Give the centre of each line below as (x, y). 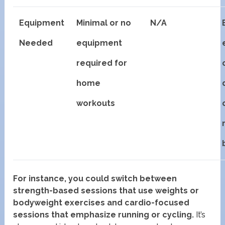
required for (102, 63)
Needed (36, 43)
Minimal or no (104, 23)
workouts (96, 103)
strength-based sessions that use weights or (106, 190)
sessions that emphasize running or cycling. (104, 214)
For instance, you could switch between (95, 178)
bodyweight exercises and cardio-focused (101, 202)
